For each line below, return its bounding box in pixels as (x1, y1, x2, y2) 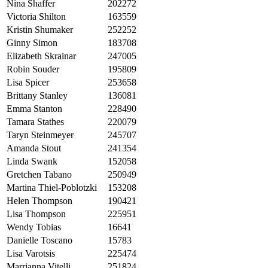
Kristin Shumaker (7, 25, 73, 35)
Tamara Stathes (7, 117, 64, 127)
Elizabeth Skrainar (7, 51, 76, 62)
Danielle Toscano (7, 235, 72, 246)
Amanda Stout (7, 143, 61, 154)
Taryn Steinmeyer (7, 130, 74, 141)
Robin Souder (7, 64, 59, 75)
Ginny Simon (7, 38, 57, 48)
